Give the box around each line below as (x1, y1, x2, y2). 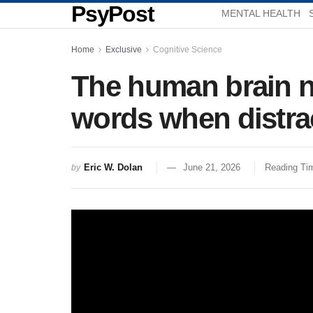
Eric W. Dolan (84, 161, 143, 173)
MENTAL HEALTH (221, 8, 301, 19)
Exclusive (105, 45, 142, 54)
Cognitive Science (153, 45, 222, 54)
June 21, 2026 (183, 161, 240, 173)
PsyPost (71, 1, 154, 27)
